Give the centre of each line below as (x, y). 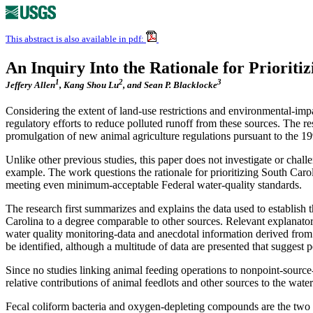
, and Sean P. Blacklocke (170, 85)
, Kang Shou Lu (89, 85)
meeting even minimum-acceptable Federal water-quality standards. (154, 185)
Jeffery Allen (30, 85)
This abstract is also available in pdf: (76, 39)
